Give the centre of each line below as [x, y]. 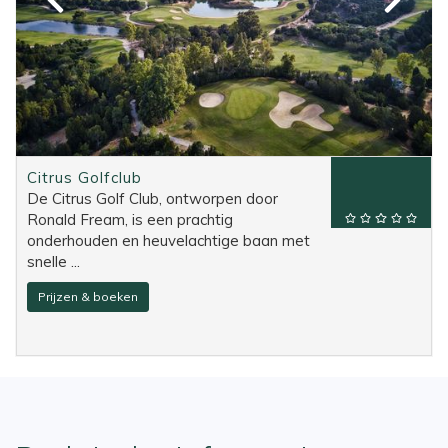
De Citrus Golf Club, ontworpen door [152, 199]
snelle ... [53, 262]
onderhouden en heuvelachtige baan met [168, 241]
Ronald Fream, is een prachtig [130, 220]
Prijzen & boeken [88, 297]
